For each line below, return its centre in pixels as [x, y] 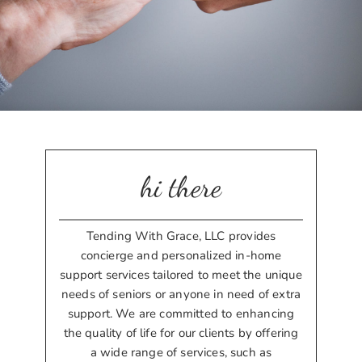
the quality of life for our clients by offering [181, 333]
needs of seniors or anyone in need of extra [181, 295]
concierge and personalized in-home [181, 256]
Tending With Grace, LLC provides [181, 236]
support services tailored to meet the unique [181, 275]
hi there [181, 187]
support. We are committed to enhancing [181, 314]
